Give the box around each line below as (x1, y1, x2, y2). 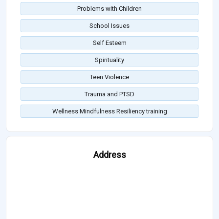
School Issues (89, 22, 130, 30)
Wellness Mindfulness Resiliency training (52, 108, 167, 115)
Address (93, 150, 126, 160)
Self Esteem (92, 39, 127, 47)
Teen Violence (90, 73, 129, 81)
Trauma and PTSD (85, 90, 134, 98)
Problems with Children (77, 5, 142, 13)
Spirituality (95, 56, 124, 64)
